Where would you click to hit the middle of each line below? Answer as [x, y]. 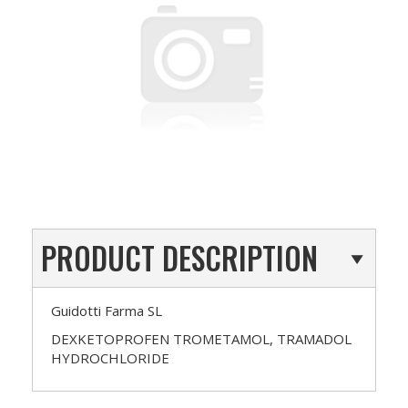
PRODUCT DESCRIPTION [179, 258]
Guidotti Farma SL [107, 310]
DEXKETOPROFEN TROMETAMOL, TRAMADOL [201, 338]
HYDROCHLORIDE [110, 357]
